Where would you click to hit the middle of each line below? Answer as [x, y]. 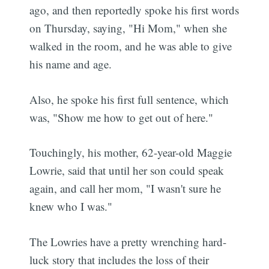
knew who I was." [71, 207]
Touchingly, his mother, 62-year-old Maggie [131, 153]
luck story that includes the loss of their [119, 259]
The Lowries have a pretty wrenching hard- [128, 241]
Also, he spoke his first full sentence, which [129, 99]
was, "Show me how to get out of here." [122, 117]
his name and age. [71, 64]
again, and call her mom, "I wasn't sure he [125, 189]
